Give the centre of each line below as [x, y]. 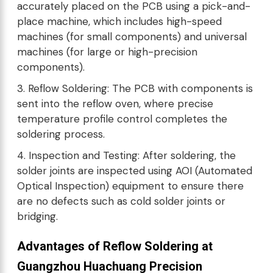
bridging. [37, 216]
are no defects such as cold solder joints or [121, 201]
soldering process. [61, 134]
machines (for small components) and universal [132, 37]
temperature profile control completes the [122, 119]
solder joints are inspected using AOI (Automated [135, 171]
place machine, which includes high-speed [119, 21]
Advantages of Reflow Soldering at [115, 246]
